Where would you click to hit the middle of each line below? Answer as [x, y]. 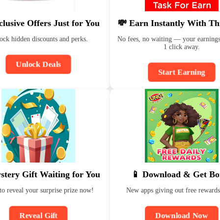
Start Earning [182, 72]
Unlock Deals [38, 64]
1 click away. [182, 47]
